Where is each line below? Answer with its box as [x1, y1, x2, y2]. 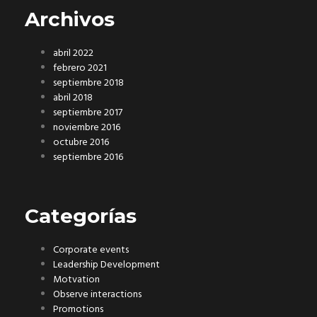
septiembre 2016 [53, 149, 123, 166]
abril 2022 [53, 45, 93, 62]
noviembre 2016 [53, 120, 120, 137]
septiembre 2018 [53, 75, 124, 92]
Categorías [25, 204, 137, 229]
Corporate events [53, 242, 129, 259]
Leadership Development [53, 257, 160, 274]
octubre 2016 [53, 134, 109, 151]
